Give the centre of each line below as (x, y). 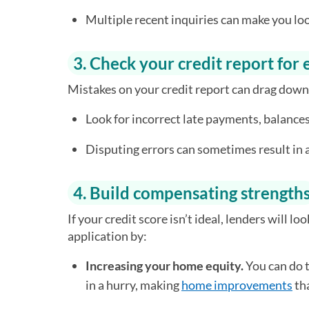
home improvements (237, 285)
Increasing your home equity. (165, 266)
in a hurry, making (133, 285)
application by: (107, 236)
